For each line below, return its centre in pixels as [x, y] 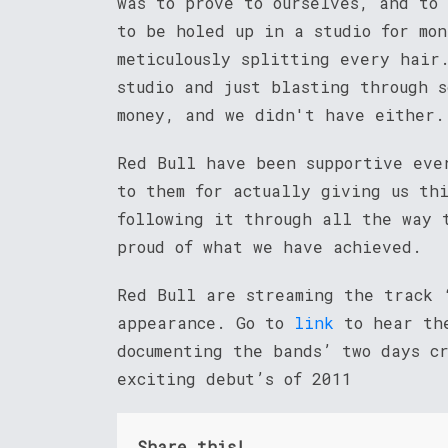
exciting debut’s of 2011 [234, 379]
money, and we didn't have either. [281, 115]
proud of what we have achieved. [269, 247]
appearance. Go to [205, 323]
